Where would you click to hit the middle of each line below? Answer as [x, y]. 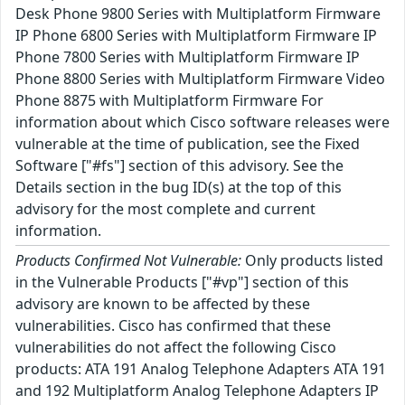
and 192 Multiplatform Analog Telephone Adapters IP [197, 391]
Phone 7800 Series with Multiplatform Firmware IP [188, 57]
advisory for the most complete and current [165, 209]
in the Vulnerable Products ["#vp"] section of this [182, 282]
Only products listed [312, 260]
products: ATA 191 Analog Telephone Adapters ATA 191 [201, 369]
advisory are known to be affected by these [163, 304]
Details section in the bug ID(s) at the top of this [179, 187]
